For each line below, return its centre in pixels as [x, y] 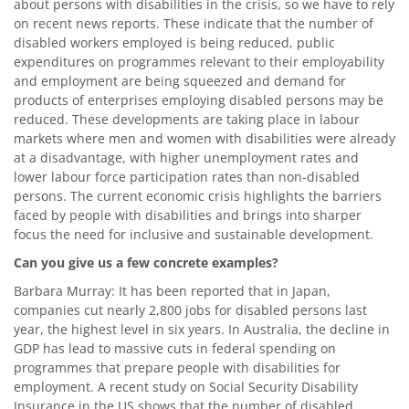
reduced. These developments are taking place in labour [187, 119]
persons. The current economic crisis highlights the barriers [198, 195]
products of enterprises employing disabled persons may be [199, 100]
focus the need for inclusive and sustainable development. [194, 234]
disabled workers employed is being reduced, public [174, 42]
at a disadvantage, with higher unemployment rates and [186, 157]
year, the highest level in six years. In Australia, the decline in [202, 329]
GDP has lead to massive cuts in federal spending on [175, 348]
